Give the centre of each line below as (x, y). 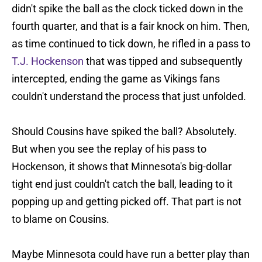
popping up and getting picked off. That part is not (127, 202)
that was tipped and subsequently (163, 61)
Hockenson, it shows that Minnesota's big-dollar (122, 167)
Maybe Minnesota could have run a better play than (131, 254)
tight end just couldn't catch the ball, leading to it (122, 184)
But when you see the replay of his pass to (109, 149)
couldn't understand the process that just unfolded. (129, 96)
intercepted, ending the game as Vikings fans (116, 79)
